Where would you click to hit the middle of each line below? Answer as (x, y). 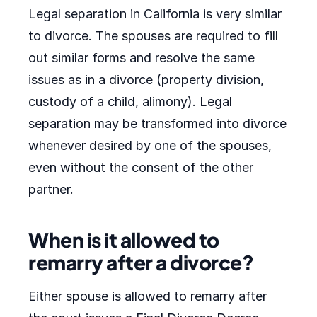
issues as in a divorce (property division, (146, 80)
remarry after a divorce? (141, 262)
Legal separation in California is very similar (155, 14)
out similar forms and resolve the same (142, 58)
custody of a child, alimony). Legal (130, 102)
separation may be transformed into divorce (157, 123)
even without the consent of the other (141, 167)
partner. (51, 189)
